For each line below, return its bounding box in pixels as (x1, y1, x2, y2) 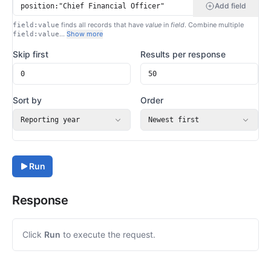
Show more (67, 30, 103, 38)
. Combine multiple (184, 21, 244, 29)
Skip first (13, 49, 48, 59)
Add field (215, 1, 246, 10)
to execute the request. (60, 229, 155, 240)
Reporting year (21, 116, 80, 124)
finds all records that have (59, 21, 143, 29)
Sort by (13, 95, 42, 105)
